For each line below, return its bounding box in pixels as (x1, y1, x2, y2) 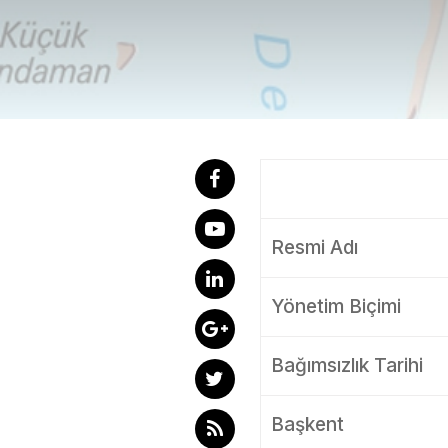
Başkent (270, 413, 344, 436)
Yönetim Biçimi (270, 295, 401, 318)
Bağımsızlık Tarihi (270, 354, 423, 377)
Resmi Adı (270, 236, 358, 259)
